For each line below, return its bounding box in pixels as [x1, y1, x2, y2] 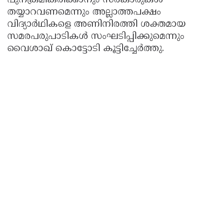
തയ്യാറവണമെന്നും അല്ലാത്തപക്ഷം [7, 7, 161, 18]
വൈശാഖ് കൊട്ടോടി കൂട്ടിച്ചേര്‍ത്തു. [7, 43, 164, 55]
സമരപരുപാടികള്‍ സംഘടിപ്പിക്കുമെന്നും [7, 31, 184, 43]
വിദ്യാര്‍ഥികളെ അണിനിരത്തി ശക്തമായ [7, 19, 186, 31]
